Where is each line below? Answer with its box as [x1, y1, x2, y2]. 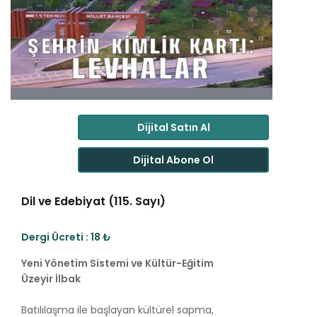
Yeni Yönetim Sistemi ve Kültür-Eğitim [21, 255, 214, 270]
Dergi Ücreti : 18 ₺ [21, 229, 111, 244]
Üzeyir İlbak [21, 271, 81, 286]
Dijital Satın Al [137, 120, 210, 134]
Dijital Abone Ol [133, 152, 214, 167]
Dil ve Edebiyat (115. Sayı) [21, 192, 166, 209]
